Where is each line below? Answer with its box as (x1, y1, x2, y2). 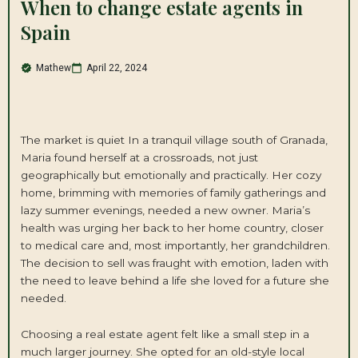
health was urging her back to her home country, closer (20, 221, 324, 234)
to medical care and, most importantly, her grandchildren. (20, 238, 330, 252)
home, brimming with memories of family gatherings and (20, 185, 326, 199)
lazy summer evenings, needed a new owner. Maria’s (20, 203, 310, 217)
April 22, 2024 (86, 60, 147, 75)
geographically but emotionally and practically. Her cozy (20, 168, 321, 181)
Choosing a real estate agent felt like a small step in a (20, 328, 309, 341)
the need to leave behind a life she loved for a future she (20, 273, 329, 287)
